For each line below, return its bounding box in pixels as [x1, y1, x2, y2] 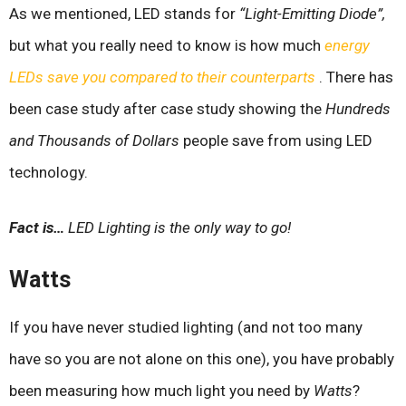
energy [324, 36, 370, 55]
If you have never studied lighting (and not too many [9, 318, 362, 337]
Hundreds [325, 100, 391, 119]
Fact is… [9, 217, 64, 237]
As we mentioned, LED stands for [9, 5, 239, 24]
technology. [9, 163, 88, 182]
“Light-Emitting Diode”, [239, 5, 385, 24]
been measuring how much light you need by [9, 382, 314, 401]
